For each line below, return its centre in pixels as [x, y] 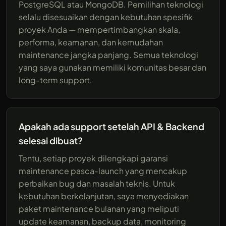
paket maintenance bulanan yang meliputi [99, 208]
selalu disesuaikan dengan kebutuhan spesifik [106, 17]
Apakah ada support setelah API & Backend [111, 126]
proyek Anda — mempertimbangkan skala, [99, 29]
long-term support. [55, 80]
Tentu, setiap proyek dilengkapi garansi [93, 158]
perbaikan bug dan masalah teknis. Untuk [97, 183]
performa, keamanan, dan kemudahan [91, 42]
